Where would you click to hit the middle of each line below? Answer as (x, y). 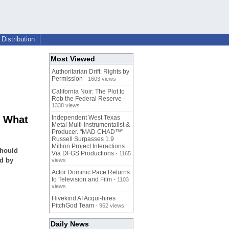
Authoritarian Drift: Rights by (90, 72)
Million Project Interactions (88, 146)
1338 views (66, 106)
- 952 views (109, 206)
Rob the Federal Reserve (87, 99)
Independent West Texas (86, 118)
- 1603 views (99, 79)
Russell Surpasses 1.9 (83, 139)
